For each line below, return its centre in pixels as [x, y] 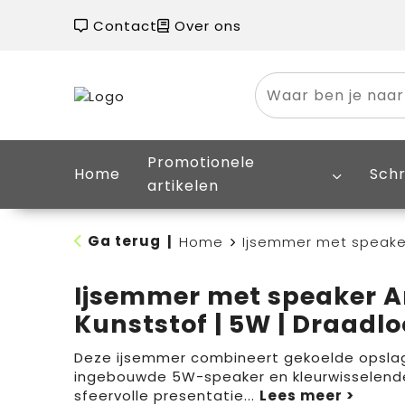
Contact [122, 25]
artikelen [183, 186]
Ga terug [124, 241]
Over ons [205, 25]
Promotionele [201, 162]
